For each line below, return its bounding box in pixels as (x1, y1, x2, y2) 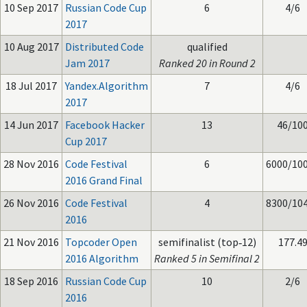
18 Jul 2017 (5, 79, 57, 93)
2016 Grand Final (65, 173, 143, 187)
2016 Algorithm (65, 251, 138, 265)
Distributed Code (65, 40, 144, 53)
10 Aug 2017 (3, 40, 59, 53)
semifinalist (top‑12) (158, 235, 256, 249)
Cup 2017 (65, 134, 107, 148)
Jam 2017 (65, 56, 110, 70)
